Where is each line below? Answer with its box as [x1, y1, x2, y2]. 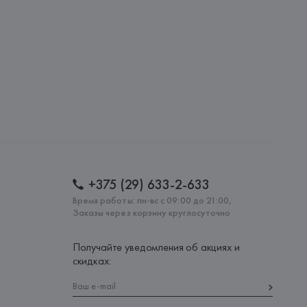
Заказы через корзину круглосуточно [72, 206, 231, 219]
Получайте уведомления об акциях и [72, 240, 240, 254]
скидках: [72, 254, 111, 268]
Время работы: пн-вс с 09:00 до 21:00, [72, 194, 232, 206]
